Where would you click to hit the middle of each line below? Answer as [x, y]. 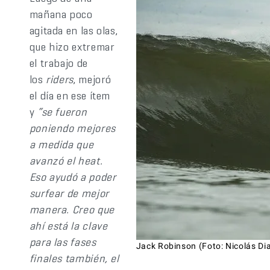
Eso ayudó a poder [73, 177]
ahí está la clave [68, 226]
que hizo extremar [72, 47]
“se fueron [62, 112]
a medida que [61, 144]
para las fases [63, 242]
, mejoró [93, 79]
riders [60, 79]
